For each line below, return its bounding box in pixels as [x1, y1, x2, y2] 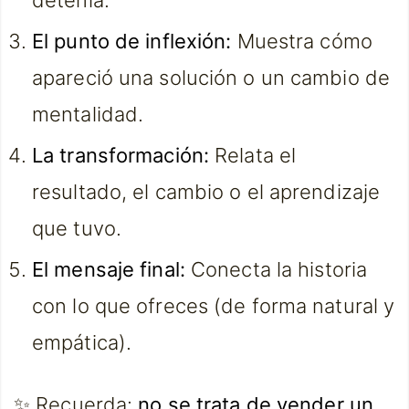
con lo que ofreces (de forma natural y [32, 294, 395, 318]
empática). [32, 330, 132, 354]
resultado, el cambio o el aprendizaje [32, 180, 381, 204]
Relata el [208, 143, 297, 167]
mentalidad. [32, 102, 144, 126]
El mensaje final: [32, 257, 185, 281]
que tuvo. [32, 216, 121, 240]
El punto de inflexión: [32, 29, 232, 53]
